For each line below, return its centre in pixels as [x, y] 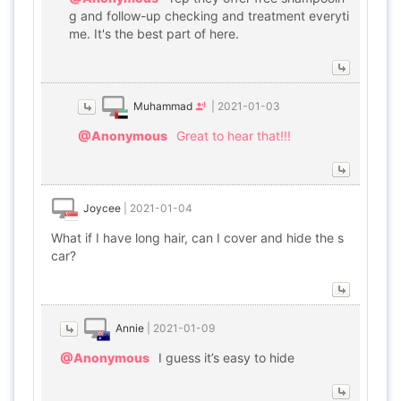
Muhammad [163, 106]
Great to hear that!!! [234, 136]
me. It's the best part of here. [154, 34]
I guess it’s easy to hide [226, 358]
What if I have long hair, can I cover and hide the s [197, 238]
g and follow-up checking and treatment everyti [209, 16]
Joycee [102, 208]
